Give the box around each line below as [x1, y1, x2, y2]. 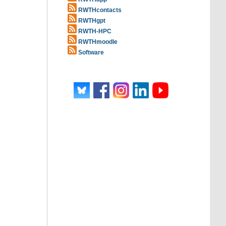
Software [78, 49, 104, 56]
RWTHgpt [78, 17, 105, 24]
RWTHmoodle [77, 38, 118, 45]
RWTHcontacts [77, 7, 122, 14]
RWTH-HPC [78, 28, 111, 35]
